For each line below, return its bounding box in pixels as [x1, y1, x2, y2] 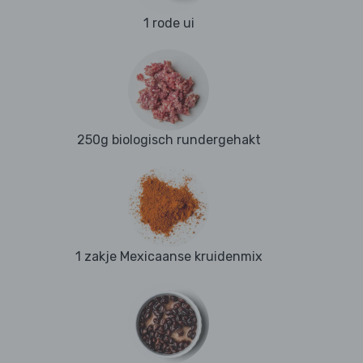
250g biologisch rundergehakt [76, 132, 261, 148]
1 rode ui [143, 15, 194, 32]
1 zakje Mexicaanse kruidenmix [75, 249, 263, 265]
